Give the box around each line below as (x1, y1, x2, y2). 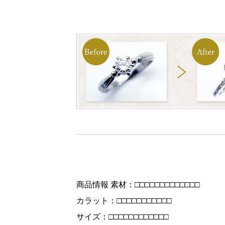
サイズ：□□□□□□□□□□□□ (76, 212, 169, 221)
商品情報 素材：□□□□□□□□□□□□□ (76, 180, 200, 189)
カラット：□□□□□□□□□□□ (76, 196, 172, 205)
